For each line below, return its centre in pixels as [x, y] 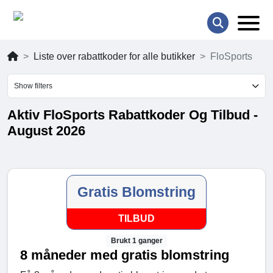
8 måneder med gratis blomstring [125, 255]
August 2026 [46, 131]
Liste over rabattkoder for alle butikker [114, 57]
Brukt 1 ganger [136, 241]
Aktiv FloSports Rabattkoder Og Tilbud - [133, 115]
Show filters [33, 86]
